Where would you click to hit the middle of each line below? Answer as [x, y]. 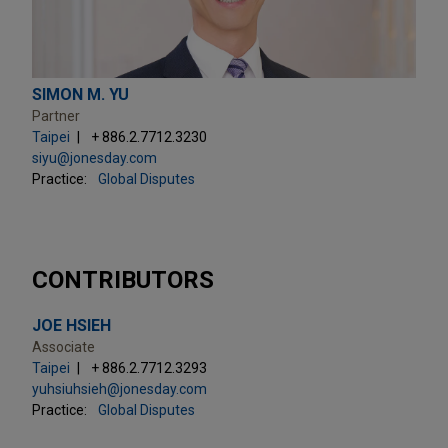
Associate [63, 346]
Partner [56, 115]
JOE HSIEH [71, 325]
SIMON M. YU [80, 94]
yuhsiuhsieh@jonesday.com [119, 388]
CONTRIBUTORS [123, 279]
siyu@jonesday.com [94, 157]
